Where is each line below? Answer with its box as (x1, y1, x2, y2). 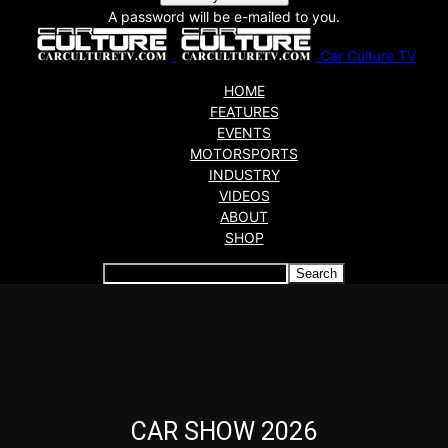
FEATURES (209, 103, 279, 120)
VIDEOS (218, 187, 270, 204)
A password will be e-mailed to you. (108, 8, 340, 25)
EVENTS (217, 124, 271, 141)
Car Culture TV (320, 47, 416, 64)
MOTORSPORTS (190, 145, 298, 162)
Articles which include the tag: (141, 392, 307, 407)
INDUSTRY (208, 166, 280, 183)
